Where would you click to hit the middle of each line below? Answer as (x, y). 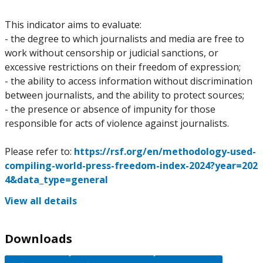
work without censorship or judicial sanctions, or (112, 53)
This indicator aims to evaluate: (73, 25)
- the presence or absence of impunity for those (110, 109)
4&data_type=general (56, 180)
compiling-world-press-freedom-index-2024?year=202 (131, 166)
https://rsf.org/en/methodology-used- (165, 151)
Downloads (38, 239)
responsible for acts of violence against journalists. (117, 123)
